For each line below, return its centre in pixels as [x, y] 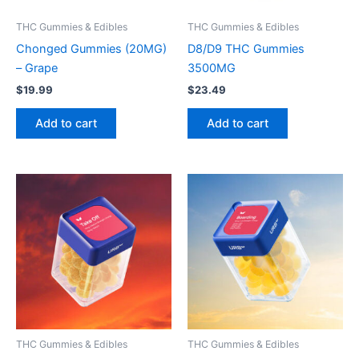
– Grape [37, 68]
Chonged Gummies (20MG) [91, 48]
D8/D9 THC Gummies [246, 48]
